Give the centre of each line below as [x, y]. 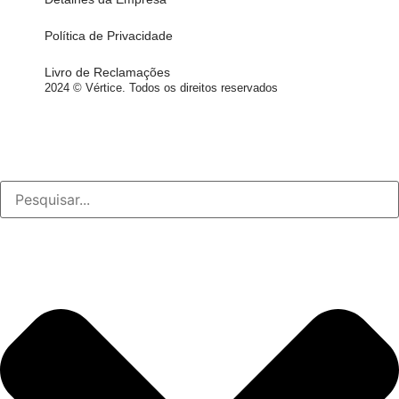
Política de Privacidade [109, 36]
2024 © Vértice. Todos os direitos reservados [161, 88]
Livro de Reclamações [107, 72]
